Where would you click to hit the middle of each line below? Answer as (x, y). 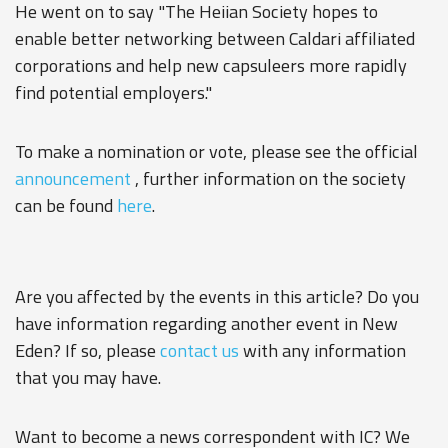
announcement (73, 178)
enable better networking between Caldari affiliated (215, 38)
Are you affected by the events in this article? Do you (217, 296)
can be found (66, 205)
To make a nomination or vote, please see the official (216, 151)
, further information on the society (268, 178)
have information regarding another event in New (206, 323)
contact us (199, 350)
